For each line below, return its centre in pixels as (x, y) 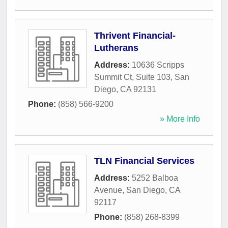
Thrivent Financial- (135, 36)
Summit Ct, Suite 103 (132, 77)
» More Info (180, 119)
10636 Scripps (158, 65)
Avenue (108, 190)
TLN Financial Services (144, 161)
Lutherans (116, 48)
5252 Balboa (155, 178)
